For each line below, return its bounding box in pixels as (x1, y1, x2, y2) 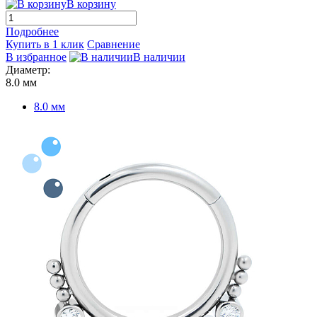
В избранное (6, 50, 67, 63)
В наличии (133, 50, 185, 63)
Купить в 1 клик (6, 38, 84, 50)
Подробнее (6, 25, 59, 38)
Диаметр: (6, 63, 50, 76)
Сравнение (87, 38, 140, 50)
